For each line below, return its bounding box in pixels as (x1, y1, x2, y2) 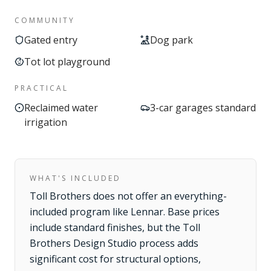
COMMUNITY (15, 15, 75, 25)
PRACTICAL (15, 83, 68, 93)
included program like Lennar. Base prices (30, 205, 220, 218)
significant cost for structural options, (30, 252, 201, 266)
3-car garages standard (150, 101, 256, 114)
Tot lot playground (24, 55, 110, 68)
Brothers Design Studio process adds (30, 237, 198, 250)
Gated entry (24, 33, 77, 47)
